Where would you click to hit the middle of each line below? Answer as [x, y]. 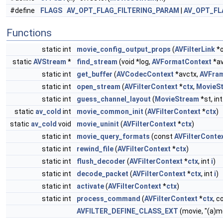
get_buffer [95, 74]
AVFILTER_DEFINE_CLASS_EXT [127, 211]
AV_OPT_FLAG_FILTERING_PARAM [123, 10]
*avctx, [187, 74]
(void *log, [135, 62]
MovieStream [177, 99]
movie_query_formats [113, 136]
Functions [29, 33]
